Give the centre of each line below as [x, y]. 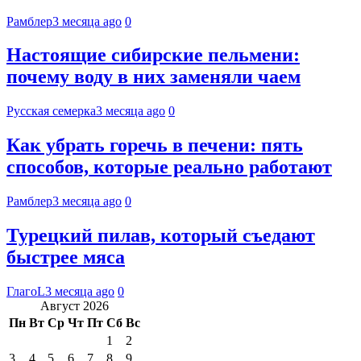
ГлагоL [26, 291]
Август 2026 [75, 305]
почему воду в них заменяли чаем [154, 77]
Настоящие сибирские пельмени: [153, 55]
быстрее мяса [66, 257]
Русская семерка [51, 111]
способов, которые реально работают [169, 167]
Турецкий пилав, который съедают [161, 236]
